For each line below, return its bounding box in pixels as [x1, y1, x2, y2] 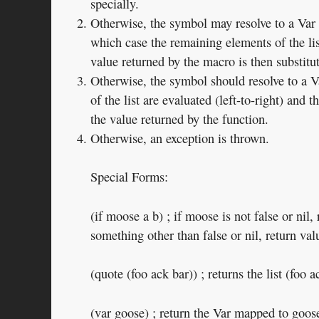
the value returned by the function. [90, 110, 268, 127]
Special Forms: [90, 168, 168, 186]
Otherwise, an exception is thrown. [90, 129, 269, 147]
